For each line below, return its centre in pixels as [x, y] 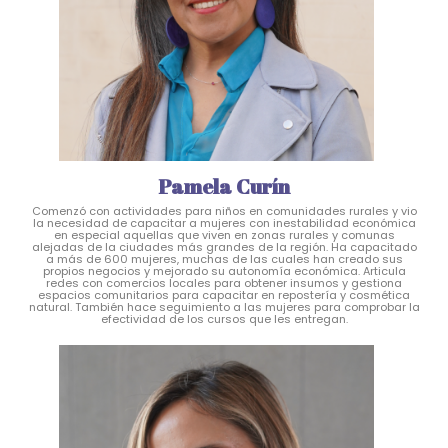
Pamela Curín [224, 187]
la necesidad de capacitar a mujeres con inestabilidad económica [224, 223]
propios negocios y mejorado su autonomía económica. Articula [224, 271]
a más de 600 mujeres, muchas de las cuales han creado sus [224, 259]
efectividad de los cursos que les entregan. [224, 319]
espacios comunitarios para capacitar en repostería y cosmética [224, 295]
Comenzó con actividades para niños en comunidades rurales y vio [224, 211]
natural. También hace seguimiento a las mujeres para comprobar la [224, 307]
